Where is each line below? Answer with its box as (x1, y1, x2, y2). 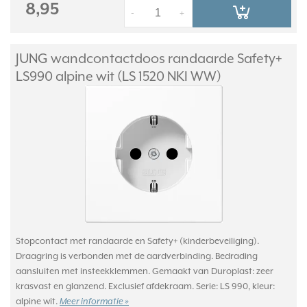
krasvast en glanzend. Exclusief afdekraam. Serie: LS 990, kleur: (16, 281, 275, 291)
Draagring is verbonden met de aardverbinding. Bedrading (16, 251, 258, 261)
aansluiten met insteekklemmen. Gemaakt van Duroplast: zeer (16, 266, 273, 276)
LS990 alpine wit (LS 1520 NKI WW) (16, 69, 221, 84)
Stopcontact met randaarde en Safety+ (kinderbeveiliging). (16, 236, 259, 246)
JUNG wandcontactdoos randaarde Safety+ (16, 51, 282, 66)
